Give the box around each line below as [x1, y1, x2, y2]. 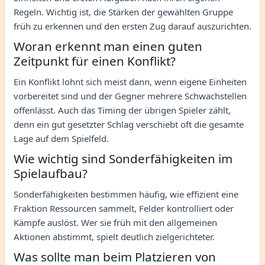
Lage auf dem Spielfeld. [14, 132, 109, 144]
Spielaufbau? [14, 164, 88, 182]
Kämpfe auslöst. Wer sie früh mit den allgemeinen [14, 216, 217, 228]
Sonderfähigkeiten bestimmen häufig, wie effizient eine [14, 188, 238, 200]
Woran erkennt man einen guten [14, 37, 202, 54]
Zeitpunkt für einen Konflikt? [14, 52, 176, 69]
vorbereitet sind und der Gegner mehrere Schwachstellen [14, 89, 247, 102]
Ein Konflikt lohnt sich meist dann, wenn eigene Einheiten [14, 75, 247, 88]
